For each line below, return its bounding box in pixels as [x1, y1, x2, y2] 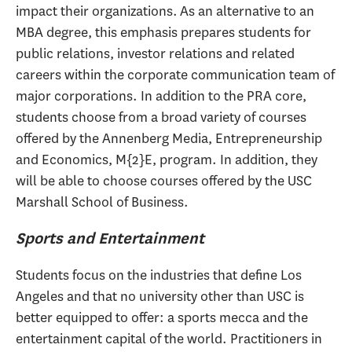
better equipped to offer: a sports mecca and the [16, 307, 308, 327]
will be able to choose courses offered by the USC [16, 170, 312, 190]
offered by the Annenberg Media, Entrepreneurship [16, 128, 322, 148]
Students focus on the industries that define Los [16, 265, 302, 284]
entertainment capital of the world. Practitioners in [16, 328, 322, 348]
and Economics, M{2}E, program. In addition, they [16, 149, 317, 169]
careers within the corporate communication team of [16, 64, 335, 84]
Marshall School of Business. [16, 192, 189, 211]
